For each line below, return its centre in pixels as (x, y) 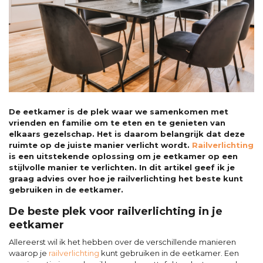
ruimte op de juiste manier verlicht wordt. (100, 145)
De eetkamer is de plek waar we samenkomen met (119, 112)
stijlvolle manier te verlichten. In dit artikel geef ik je (122, 167)
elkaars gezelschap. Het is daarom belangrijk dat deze (127, 134)
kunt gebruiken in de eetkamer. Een (169, 253)
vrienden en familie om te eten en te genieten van (117, 123)
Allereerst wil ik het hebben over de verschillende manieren (122, 242)
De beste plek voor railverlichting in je (116, 211)
